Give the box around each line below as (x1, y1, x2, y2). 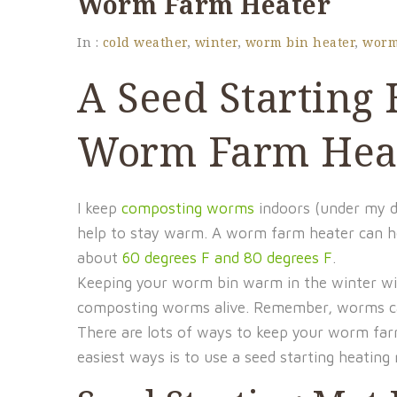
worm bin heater (245, 34, 354, 51)
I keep (77, 199, 121, 217)
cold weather (102, 34, 187, 51)
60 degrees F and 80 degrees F (122, 249, 332, 267)
